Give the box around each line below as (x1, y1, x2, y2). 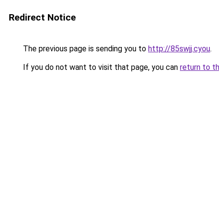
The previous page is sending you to (21, 44, 148, 53)
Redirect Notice (9, 12, 76, 23)
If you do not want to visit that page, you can (21, 63, 180, 72)
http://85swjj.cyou (148, 44, 210, 53)
